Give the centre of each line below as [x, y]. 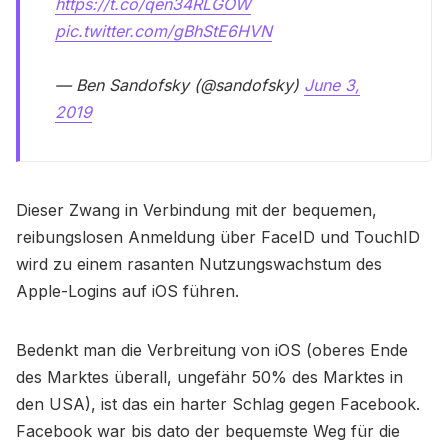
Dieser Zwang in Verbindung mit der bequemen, [196, 209]
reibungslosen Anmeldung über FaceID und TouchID [218, 236]
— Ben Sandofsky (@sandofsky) [180, 84]
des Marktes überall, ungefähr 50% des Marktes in [209, 376]
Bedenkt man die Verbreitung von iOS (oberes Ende [212, 349]
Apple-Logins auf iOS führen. [127, 290]
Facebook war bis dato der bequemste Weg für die [208, 430]
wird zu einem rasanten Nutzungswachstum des [199, 263]
